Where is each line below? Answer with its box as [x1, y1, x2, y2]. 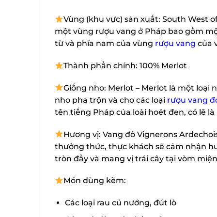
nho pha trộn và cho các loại [51, 95, 164, 105]
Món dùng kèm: [60, 176, 124, 186]
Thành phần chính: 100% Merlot [60, 61, 184, 71]
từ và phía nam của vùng [51, 39, 152, 48]
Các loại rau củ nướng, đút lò [61, 198, 173, 208]
